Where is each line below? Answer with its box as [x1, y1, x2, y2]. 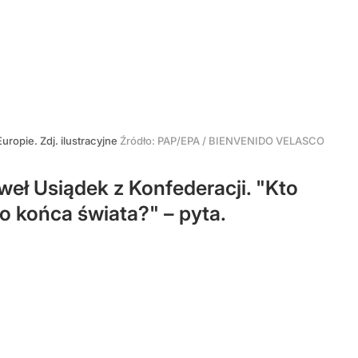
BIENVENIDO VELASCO [209, 134, 324, 147]
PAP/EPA [157, 134, 200, 147]
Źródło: [120, 134, 157, 147]
